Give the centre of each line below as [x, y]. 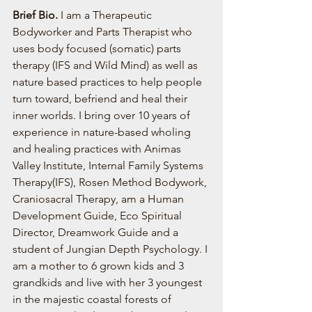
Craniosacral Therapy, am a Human [100, 198]
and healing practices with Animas [98, 148]
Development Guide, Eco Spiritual [99, 215]
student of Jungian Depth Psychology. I [111, 249]
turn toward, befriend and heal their [101, 98]
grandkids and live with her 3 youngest [109, 282]
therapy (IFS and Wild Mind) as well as [107, 65]
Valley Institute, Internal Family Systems [109, 165]
